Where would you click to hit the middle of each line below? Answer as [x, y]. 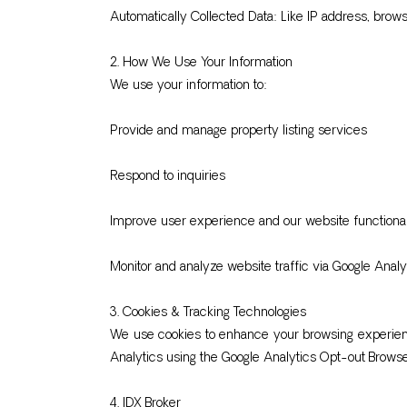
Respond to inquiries [168, 177]
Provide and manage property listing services [238, 131]
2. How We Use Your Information [201, 63]
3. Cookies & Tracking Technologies [208, 313]
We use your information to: [189, 86]
